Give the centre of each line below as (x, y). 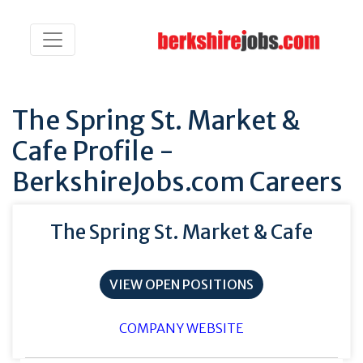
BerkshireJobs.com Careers (177, 182)
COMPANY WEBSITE (181, 328)
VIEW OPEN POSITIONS (181, 284)
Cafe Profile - (93, 152)
